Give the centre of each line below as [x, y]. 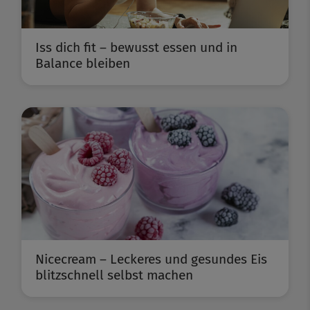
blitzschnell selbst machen [114, 275]
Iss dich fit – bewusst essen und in [136, 48]
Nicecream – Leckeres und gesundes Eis [151, 259]
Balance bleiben [83, 64]
